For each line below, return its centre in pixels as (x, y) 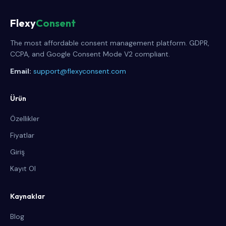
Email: (21, 71)
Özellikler (25, 119)
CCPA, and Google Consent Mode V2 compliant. (90, 54)
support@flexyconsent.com (80, 71)
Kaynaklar (27, 196)
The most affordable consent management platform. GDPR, (110, 43)
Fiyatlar (22, 135)
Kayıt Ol (23, 168)
